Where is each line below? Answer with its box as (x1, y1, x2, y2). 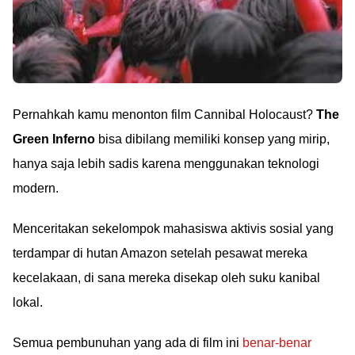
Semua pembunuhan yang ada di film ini (13, 336, 242, 350)
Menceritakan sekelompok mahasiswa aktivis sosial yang (13, 222, 334, 236)
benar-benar (242, 336, 311, 350)
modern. (13, 181, 59, 196)
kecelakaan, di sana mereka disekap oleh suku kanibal (13, 271, 320, 285)
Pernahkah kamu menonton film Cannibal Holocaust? (13, 108, 316, 122)
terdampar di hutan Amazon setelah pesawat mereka (13, 246, 307, 261)
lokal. (13, 296, 43, 310)
